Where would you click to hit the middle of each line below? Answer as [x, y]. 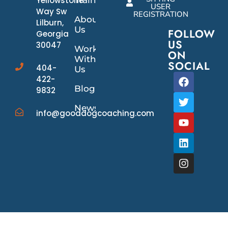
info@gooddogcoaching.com [95, 113]
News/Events [103, 108]
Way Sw [51, 11]
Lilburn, [50, 22]
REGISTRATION [161, 14]
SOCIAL [189, 66]
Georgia [52, 34]
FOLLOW [192, 34]
